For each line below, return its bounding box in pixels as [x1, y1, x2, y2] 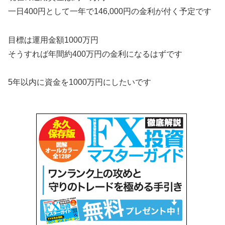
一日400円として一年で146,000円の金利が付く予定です [8, 7, 211, 16]
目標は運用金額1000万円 [8, 35, 98, 44]
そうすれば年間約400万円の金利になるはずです [8, 49, 182, 58]
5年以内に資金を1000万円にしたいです [8, 78, 151, 87]
